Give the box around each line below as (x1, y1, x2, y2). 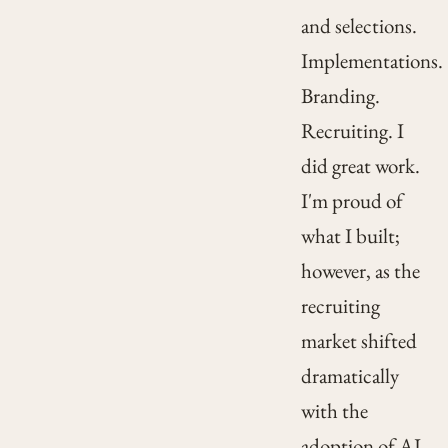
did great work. (300, 152, 420, 180)
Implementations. (300, 47, 443, 75)
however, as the (300, 257, 420, 285)
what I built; (300, 222, 400, 250)
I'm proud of (300, 187, 403, 215)
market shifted (300, 327, 417, 355)
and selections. (300, 12, 417, 40)
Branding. (300, 82, 380, 110)
